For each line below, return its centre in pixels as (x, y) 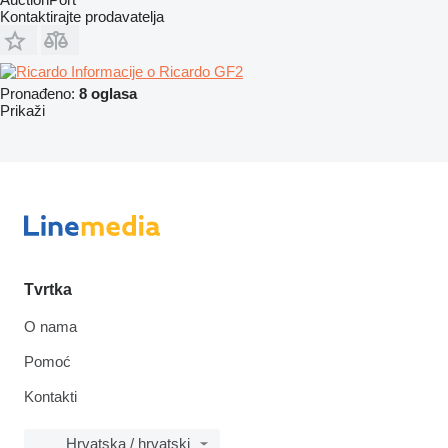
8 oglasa (108, 93)
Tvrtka (48, 290)
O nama (50, 327)
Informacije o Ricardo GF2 (157, 71)
